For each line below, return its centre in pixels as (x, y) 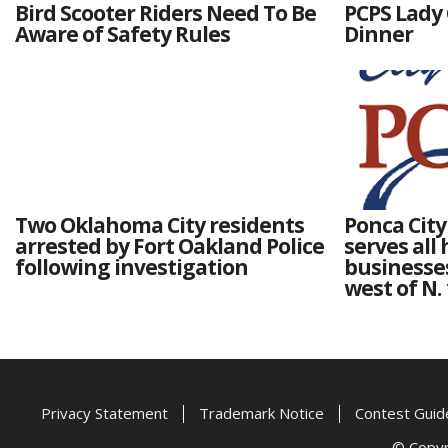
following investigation (131, 266)
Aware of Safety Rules (122, 33)
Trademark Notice (261, 412)
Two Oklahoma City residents (159, 224)
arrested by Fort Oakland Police (169, 245)
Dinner (378, 33)
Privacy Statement (104, 412)
